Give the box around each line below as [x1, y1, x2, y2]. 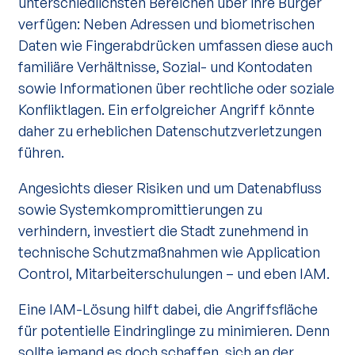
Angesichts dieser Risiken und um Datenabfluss [18, 179, 322, 197]
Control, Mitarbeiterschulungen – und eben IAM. [18, 265, 330, 282]
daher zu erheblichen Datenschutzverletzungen [18, 122, 322, 139]
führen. [18, 143, 64, 161]
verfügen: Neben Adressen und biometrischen [18, 15, 315, 32]
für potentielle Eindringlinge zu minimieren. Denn [18, 322, 330, 339]
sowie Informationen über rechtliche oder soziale [18, 79, 334, 97]
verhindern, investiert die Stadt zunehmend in [18, 222, 308, 239]
